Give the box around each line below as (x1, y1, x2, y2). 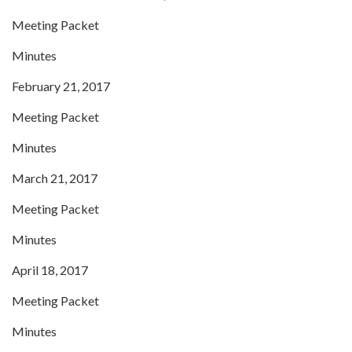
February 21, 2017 (12, 78, 110, 93)
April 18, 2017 (12, 262, 88, 277)
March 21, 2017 (12, 170, 97, 185)
